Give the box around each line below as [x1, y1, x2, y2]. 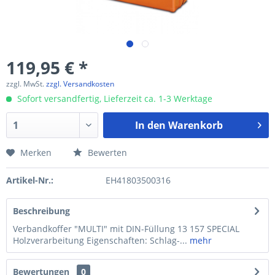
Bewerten [85, 147, 127, 158]
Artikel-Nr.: [6, 174, 53, 186]
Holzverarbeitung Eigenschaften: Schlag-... [13, 234, 187, 246]
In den [134, 118, 166, 132]
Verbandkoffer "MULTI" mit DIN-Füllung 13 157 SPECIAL [13, 223, 239, 234]
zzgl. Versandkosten [46, 79, 114, 89]
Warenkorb [168, 118, 223, 132]
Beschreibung [13, 205, 70, 217]
